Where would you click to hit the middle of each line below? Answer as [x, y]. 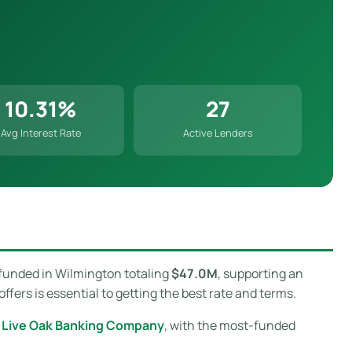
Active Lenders [218, 132]
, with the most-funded [230, 325]
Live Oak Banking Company [83, 325]
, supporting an [260, 273]
